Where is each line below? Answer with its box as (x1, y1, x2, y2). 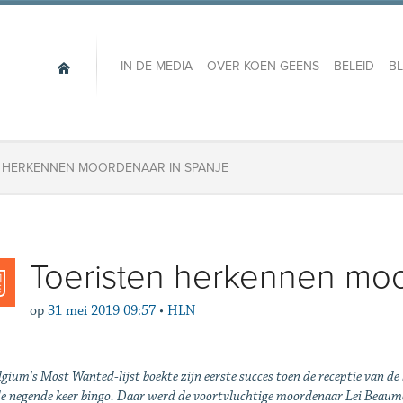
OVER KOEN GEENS (206, 58, 319, 75)
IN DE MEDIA (120, 58, 193, 75)
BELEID (333, 58, 374, 75)
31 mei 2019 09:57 (47, 302, 156, 319)
